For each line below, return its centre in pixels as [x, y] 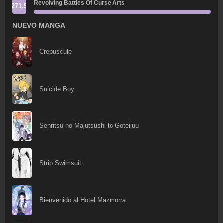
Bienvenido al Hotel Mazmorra [83, 200]
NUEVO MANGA [39, 25]
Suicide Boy [57, 89]
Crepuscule [56, 52]
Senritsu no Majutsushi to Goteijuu [89, 126]
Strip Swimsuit [60, 163]
